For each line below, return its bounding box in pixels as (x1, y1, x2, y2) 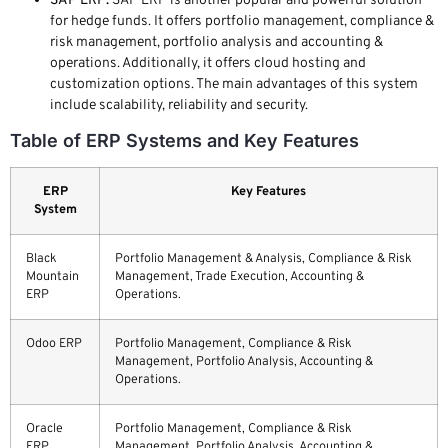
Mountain (26, 268, 79, 285)
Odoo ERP (26, 335, 82, 352)
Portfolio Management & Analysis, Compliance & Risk (115, 250, 412, 267)
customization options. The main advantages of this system (50, 75, 418, 93)
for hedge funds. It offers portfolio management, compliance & (50, 12, 434, 30)
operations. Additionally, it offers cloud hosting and (50, 54, 366, 72)
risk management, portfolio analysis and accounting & (50, 33, 383, 51)
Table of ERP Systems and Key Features (10, 129, 359, 151)
